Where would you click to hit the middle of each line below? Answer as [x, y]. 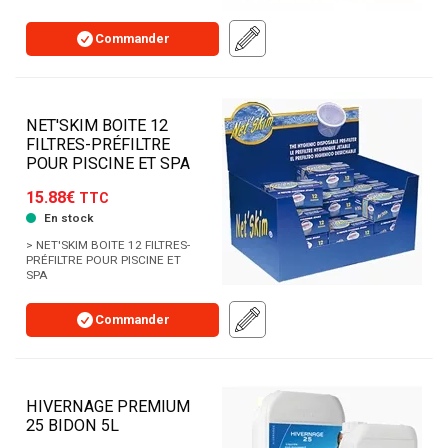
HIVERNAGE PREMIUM [108, 407]
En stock [67, 218]
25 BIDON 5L [72, 426]
